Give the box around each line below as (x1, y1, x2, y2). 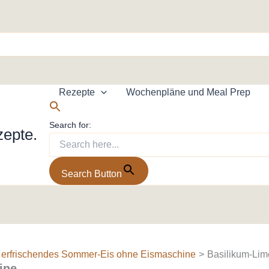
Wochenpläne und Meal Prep (125, 87, 250, 97)
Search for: (49, 120, 91, 130)
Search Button (61, 169, 122, 179)
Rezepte (59, 87, 95, 97)
